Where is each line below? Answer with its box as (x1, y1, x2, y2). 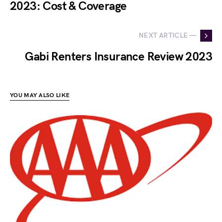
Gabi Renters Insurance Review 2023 (25, 49, 212, 64)
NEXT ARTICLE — (139, 31, 196, 40)
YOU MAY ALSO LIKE (10, 91, 70, 99)
